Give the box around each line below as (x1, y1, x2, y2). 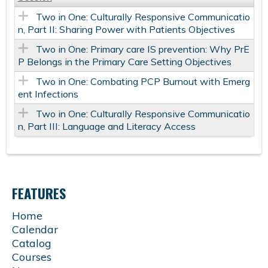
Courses (12, 250, 51, 264)
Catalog (12, 236, 51, 251)
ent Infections (17, 88, 78, 100)
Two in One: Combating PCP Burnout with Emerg (35, 75, 250, 88)
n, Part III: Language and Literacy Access (17, 120, 196, 133)
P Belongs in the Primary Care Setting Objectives (17, 56, 232, 68)
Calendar (12, 223, 58, 237)
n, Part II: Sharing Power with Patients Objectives (17, 23, 235, 36)
